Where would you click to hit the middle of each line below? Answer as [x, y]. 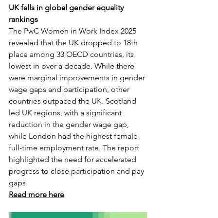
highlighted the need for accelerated [73, 159]
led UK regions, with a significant [66, 113]
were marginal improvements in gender [78, 78]
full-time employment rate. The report [75, 148]
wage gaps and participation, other [70, 89]
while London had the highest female [74, 136]
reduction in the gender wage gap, [70, 124]
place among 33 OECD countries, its [72, 54]
